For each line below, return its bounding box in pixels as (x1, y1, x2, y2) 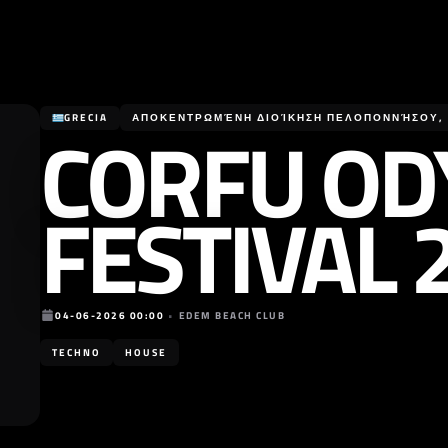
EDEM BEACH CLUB (178, 307, 285, 323)
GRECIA (64, 109, 108, 125)
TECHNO (52, 345, 101, 360)
